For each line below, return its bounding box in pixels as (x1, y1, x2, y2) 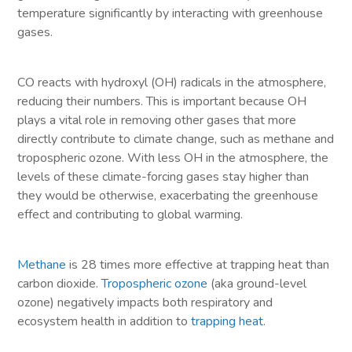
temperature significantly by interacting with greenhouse (17, 4, 324, 22)
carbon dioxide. (17, 274, 102, 292)
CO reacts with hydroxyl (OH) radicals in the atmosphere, (17, 73, 327, 91)
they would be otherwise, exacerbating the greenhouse (17, 186, 319, 204)
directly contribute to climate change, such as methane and (17, 130, 335, 148)
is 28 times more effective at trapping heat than (66, 255, 330, 273)
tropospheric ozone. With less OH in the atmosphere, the (17, 148, 329, 167)
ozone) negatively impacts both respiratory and (17, 293, 273, 311)
